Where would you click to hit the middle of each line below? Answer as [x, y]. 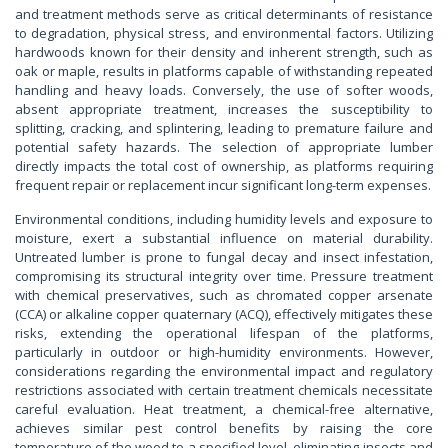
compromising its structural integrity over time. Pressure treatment [224, 276]
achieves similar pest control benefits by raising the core [224, 428]
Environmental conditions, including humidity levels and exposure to [224, 219]
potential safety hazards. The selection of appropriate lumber [224, 147]
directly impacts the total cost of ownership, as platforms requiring [224, 166]
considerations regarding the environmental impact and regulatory [224, 371]
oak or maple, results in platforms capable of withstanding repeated [224, 71]
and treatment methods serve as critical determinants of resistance [224, 14]
